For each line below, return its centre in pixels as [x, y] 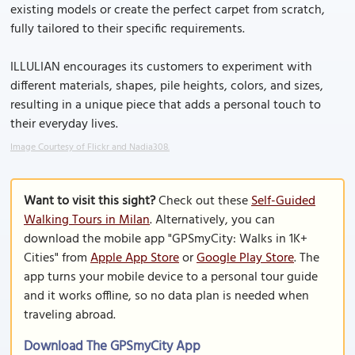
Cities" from [57, 258]
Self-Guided [283, 201]
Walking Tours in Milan [87, 220]
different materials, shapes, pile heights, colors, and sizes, [167, 86]
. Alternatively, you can [212, 220]
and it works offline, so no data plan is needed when [166, 296]
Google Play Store [245, 258]
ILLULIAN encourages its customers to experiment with [161, 67]
